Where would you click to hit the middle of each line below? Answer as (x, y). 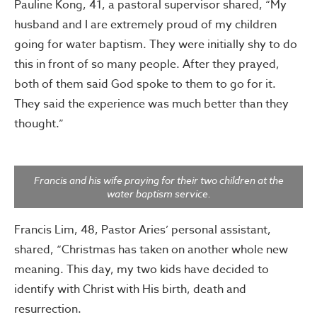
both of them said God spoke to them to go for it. (145, 84)
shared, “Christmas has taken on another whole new (151, 249)
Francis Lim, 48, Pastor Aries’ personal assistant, (143, 230)
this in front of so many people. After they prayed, (147, 64)
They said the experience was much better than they (151, 104)
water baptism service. (158, 193)
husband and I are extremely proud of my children (145, 24)
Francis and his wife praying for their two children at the (158, 180)
